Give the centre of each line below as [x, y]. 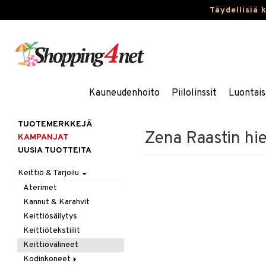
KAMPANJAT [43, 137]
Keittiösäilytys [50, 216]
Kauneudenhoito [124, 93]
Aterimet [40, 188]
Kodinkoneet [48, 259]
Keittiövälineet [51, 245]
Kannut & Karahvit [57, 202]
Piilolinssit [194, 93]
